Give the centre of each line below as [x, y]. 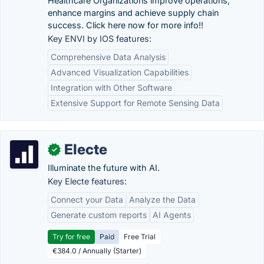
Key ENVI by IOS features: [100, 39]
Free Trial [140, 237]
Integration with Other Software [111, 88]
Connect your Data [87, 199]
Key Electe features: [87, 181]
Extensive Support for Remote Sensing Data [135, 103]
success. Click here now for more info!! [126, 25]
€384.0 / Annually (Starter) [97, 251]
